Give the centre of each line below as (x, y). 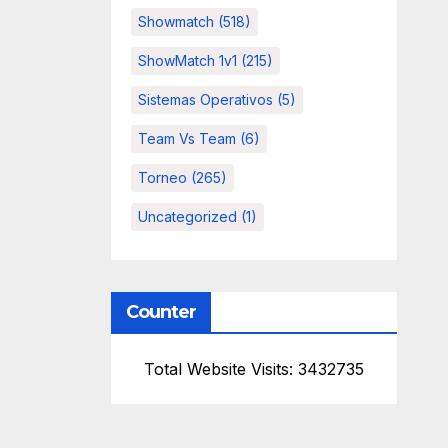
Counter (161, 312)
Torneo (162, 178)
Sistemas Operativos (205, 100)
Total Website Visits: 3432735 (253, 369)
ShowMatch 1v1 (187, 61)
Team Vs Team (186, 139)
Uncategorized (187, 217)
